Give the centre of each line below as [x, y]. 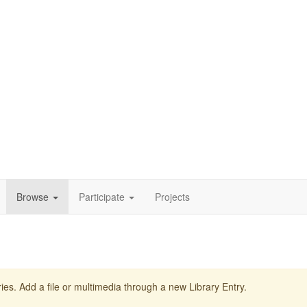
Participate [102, 197]
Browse [33, 197]
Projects [172, 197]
